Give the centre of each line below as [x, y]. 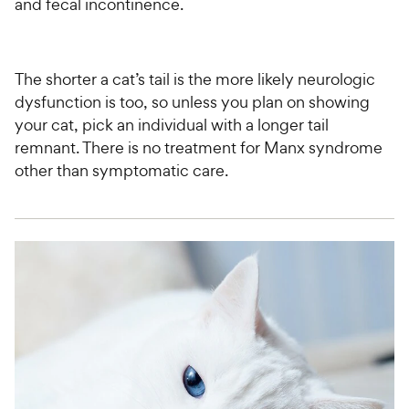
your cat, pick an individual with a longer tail [172, 125]
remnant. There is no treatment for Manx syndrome [199, 148]
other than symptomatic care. [121, 171]
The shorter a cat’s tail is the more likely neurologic [195, 79]
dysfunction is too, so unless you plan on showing [192, 102]
